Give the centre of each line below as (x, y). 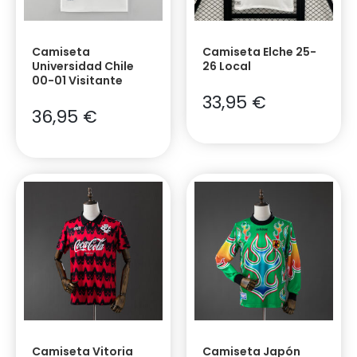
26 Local (227, 67)
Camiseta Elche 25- (259, 52)
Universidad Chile (83, 67)
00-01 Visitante (77, 81)
